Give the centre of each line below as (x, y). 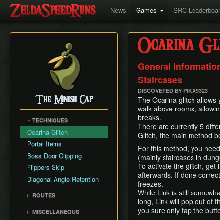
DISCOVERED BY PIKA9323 (173, 91)
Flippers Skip (46, 167)
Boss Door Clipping (54, 155)
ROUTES (43, 195)
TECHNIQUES (49, 120)
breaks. (150, 117)
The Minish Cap (64, 100)
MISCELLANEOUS (55, 211)
